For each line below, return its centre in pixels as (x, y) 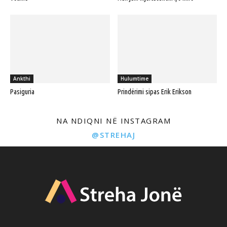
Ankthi (22, 78)
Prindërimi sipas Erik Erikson (154, 91)
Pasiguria (22, 91)
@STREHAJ (113, 135)
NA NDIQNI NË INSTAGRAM (113, 120)
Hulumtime (134, 78)
